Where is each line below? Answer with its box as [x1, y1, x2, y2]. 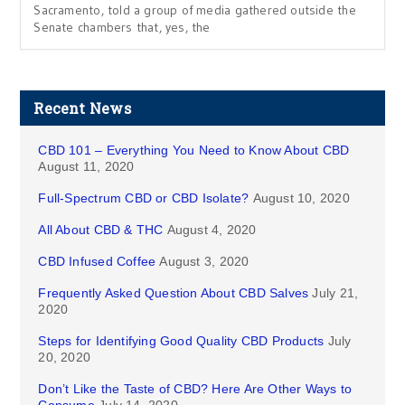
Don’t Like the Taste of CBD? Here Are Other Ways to [38, 381, 353, 396]
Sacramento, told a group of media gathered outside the [33, 2, 356, 18]
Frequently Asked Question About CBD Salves [38, 286, 309, 300]
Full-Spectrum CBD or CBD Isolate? [38, 191, 250, 205]
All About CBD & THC [38, 222, 164, 237]
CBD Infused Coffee [38, 254, 156, 268]
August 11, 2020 [38, 159, 135, 174]
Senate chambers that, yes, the [33, 19, 211, 35]
